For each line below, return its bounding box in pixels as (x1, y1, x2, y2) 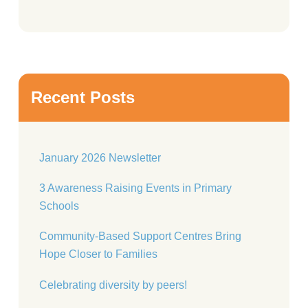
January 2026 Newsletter (39, 152, 161, 164)
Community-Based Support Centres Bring (39, 230, 241, 242)
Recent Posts (31, 88, 135, 107)
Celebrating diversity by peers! (39, 279, 187, 291)
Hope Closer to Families (39, 248, 157, 260)
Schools (39, 200, 79, 212)
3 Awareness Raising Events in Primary (39, 182, 232, 194)
